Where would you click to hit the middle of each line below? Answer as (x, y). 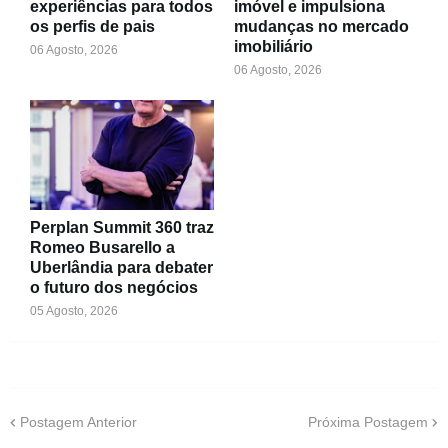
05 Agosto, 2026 (74, 311)
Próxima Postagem (368, 421)
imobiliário (273, 46)
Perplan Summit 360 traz (122, 227)
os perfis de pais (92, 26)
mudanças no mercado (321, 26)
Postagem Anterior (78, 421)
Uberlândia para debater (121, 267)
